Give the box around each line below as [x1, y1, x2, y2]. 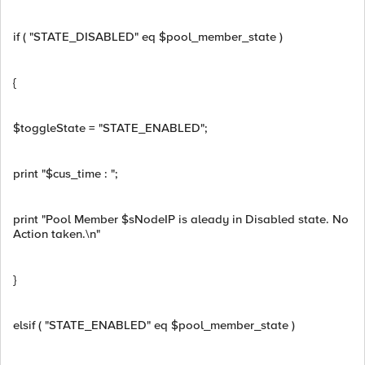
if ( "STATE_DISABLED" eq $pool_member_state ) [13, 29, 283, 44]
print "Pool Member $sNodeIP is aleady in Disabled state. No [13, 212, 349, 226]
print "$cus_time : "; [13, 166, 118, 181]
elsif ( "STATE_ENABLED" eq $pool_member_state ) [13, 318, 295, 332]
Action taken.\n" [13, 226, 100, 241]
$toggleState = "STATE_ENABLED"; [13, 121, 208, 135]
